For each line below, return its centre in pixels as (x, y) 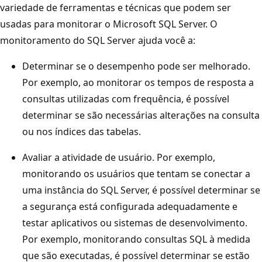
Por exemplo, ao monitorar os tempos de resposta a (138, 82)
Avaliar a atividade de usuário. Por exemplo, (119, 157)
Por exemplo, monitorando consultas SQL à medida (136, 239)
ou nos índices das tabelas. (82, 131)
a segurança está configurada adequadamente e (130, 206)
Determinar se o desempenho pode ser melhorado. (136, 66)
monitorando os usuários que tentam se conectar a (136, 173)
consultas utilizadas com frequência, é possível (126, 99)
